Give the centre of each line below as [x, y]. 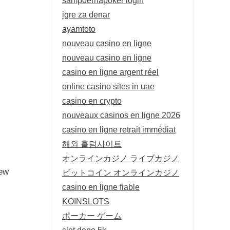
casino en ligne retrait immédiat [119, 129]
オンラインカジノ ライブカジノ [121, 158]
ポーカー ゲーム [92, 215]
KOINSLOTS [86, 201]
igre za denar [86, 14]
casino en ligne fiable [101, 187]
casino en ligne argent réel [110, 72]
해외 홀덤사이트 [92, 143]
